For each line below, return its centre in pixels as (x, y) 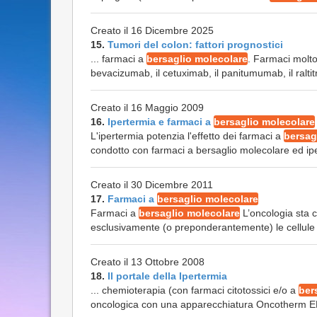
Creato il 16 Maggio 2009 (147, 108)
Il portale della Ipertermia (167, 276)
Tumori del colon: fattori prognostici (195, 45)
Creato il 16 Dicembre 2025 (152, 30)
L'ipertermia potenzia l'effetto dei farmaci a (187, 136)
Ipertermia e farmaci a (161, 122)
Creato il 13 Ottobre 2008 (148, 262)
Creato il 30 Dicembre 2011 (152, 185)
